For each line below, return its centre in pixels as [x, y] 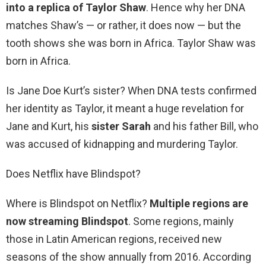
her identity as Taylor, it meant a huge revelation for [125, 109]
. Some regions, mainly [181, 221]
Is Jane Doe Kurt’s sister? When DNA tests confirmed [131, 91]
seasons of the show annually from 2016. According [129, 257]
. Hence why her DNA [196, 8]
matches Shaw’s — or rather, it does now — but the [123, 26]
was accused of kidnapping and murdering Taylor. [122, 144]
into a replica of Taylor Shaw [76, 8]
